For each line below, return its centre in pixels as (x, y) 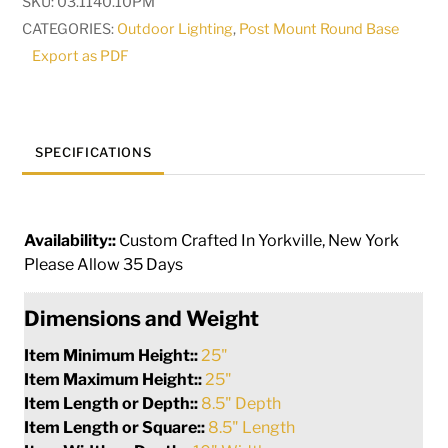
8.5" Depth (241, 403)
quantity (52, 99)
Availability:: (72, 240)
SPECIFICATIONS (93, 153)
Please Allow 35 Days (104, 264)
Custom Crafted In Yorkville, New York (259, 240)
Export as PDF (81, 56)
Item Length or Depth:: (113, 403)
